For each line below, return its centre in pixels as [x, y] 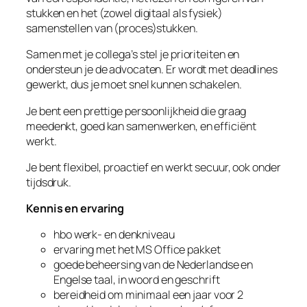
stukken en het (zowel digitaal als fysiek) [124, 13]
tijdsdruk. [49, 182]
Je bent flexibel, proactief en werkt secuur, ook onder [153, 167]
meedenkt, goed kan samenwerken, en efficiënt [141, 126]
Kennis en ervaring [75, 209]
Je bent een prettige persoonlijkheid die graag [136, 111]
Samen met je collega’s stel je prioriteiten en [133, 54]
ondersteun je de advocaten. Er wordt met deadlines [152, 70]
